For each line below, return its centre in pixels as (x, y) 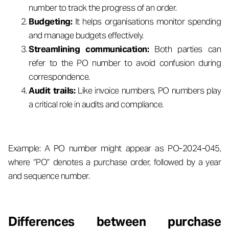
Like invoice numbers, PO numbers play (149, 90)
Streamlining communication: (91, 49)
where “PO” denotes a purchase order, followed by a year (114, 162)
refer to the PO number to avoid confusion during (125, 63)
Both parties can (188, 49)
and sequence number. (49, 176)
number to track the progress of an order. (105, 8)
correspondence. (61, 77)
